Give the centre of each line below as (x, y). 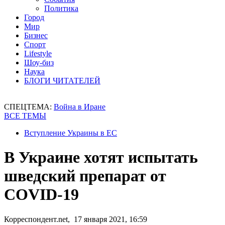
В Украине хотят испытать (101, 157)
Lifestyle (38, 53)
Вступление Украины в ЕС (71, 133)
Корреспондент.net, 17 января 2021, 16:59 (76, 219)
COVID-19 (41, 195)
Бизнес (36, 35)
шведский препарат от (85, 176)
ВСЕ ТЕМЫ (25, 116)
